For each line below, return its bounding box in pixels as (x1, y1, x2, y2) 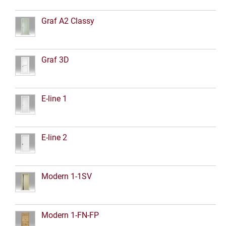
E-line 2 (41, 132, 67, 142)
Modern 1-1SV (41, 171, 92, 181)
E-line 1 (41, 93, 67, 103)
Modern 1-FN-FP (41, 210, 99, 220)
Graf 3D (41, 54, 69, 65)
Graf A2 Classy (41, 16, 94, 26)
